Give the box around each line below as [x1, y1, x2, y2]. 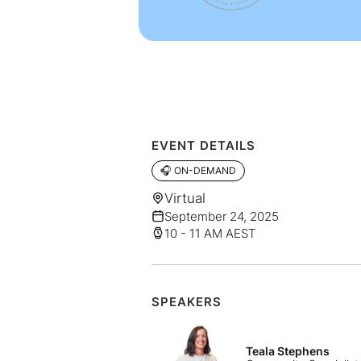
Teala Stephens [246, 343, 330, 358]
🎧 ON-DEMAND [160, 164, 236, 176]
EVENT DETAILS [151, 137, 255, 153]
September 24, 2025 [164, 208, 279, 224]
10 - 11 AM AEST [164, 225, 255, 241]
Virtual [164, 189, 205, 206]
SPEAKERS [151, 293, 222, 309]
